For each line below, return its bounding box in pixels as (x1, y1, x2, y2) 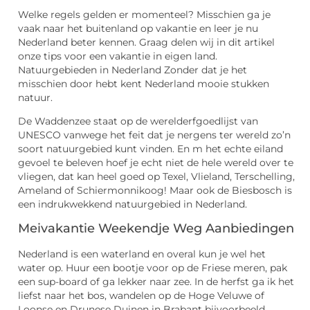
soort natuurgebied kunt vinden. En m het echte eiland (18, 143, 283, 155)
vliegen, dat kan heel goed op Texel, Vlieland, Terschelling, (18, 171, 295, 183)
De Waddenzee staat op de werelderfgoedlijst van (18, 116, 258, 127)
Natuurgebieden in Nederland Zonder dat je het (18, 64, 247, 75)
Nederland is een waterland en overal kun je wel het (18, 248, 266, 259)
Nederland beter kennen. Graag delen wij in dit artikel (18, 36, 275, 48)
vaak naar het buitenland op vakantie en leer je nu (18, 22, 258, 34)
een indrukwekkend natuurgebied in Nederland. (18, 199, 247, 210)
